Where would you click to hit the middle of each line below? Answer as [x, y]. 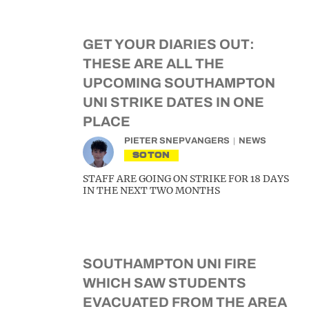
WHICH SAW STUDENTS [165, 283]
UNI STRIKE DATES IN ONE [173, 102]
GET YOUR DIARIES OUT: [169, 44]
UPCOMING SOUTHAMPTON [179, 83]
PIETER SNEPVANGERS [177, 141]
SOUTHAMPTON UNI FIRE [170, 263]
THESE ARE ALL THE [153, 63]
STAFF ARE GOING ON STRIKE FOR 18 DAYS [186, 179]
